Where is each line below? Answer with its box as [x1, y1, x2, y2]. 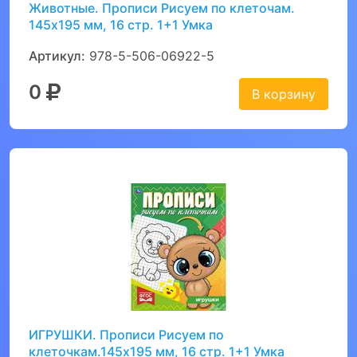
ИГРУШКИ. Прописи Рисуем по [29, 327, 224, 343]
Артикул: [29, 48, 85, 64]
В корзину [252, 86, 316, 102]
